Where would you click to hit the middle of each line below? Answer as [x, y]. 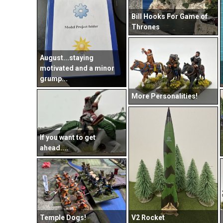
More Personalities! [165, 96]
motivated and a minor [77, 68]
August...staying [67, 58]
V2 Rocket [148, 217]
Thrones [146, 27]
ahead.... [54, 148]
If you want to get [68, 138]
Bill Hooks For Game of [169, 17]
